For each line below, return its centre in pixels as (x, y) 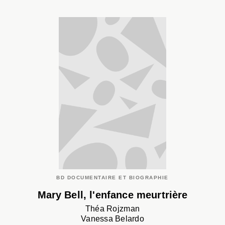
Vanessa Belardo (113, 218)
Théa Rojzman (113, 208)
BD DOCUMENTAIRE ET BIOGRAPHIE (113, 178)
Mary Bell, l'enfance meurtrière (113, 195)
